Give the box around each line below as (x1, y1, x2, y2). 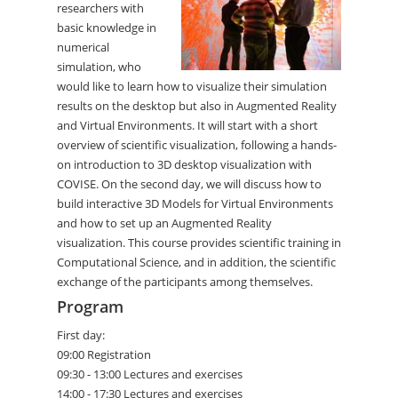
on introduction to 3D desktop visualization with (57, 156, 312, 173)
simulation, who (57, 59, 141, 76)
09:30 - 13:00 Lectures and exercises (57, 366, 243, 383)
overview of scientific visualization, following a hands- (57, 137, 337, 154)
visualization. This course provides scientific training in (57, 235, 341, 251)
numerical (57, 39, 109, 56)
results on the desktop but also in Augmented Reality (57, 98, 337, 115)
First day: (57, 327, 105, 344)
